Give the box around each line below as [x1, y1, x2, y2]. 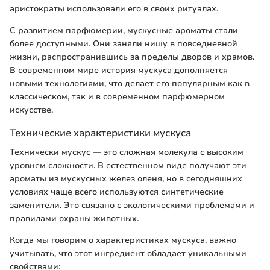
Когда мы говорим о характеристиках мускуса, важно [10, 234, 236, 246]
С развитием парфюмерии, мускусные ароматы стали [10, 25, 238, 37]
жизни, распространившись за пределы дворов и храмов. [10, 51, 254, 63]
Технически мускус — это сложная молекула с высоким [10, 146, 243, 158]
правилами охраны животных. [10, 212, 139, 224]
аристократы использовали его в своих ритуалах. [10, 3, 218, 15]
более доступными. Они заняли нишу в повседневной [10, 38, 237, 50]
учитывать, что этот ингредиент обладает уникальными [10, 247, 246, 259]
